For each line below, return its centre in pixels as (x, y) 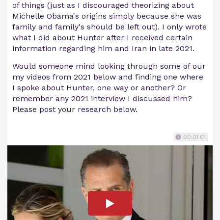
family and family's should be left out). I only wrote (110, 27)
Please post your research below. (75, 110)
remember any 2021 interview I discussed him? (102, 99)
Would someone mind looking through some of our (109, 66)
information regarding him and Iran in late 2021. (103, 49)
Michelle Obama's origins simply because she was (107, 16)
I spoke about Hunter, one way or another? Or (99, 88)
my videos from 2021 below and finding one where (108, 77)
